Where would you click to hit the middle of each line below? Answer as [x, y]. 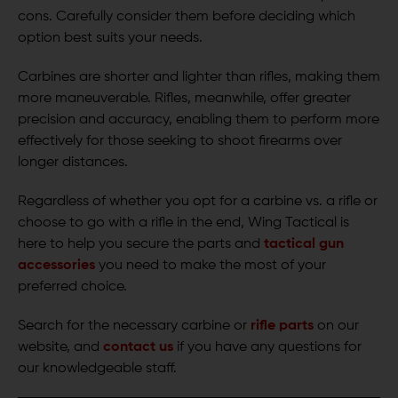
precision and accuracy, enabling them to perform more [199, 120]
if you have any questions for [269, 348]
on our [338, 326]
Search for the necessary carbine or [132, 326]
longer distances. [73, 163]
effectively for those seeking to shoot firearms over [180, 142]
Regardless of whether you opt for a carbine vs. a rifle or [198, 202]
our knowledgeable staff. [97, 369]
